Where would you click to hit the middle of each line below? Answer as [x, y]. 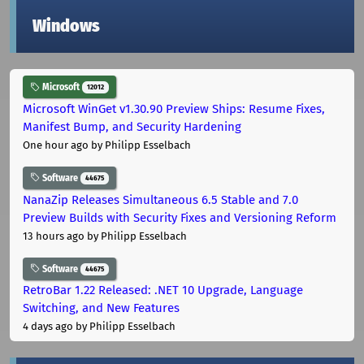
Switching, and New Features [101, 308]
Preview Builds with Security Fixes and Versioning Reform [180, 217]
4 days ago [48, 327]
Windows [66, 26]
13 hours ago [54, 236]
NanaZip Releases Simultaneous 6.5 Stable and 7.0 [160, 199]
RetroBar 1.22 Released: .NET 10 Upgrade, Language [163, 290]
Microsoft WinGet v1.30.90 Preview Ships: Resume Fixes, [174, 108]
